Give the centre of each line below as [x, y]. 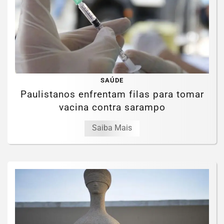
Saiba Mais [112, 128]
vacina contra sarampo [112, 107]
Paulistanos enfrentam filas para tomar [112, 94]
